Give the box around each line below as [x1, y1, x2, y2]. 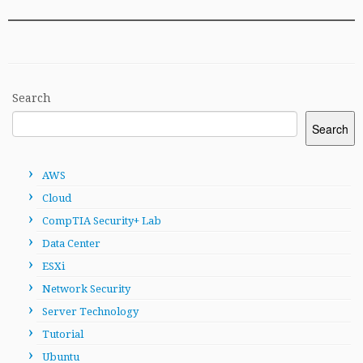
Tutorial [42, 328, 83, 340]
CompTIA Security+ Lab [42, 215, 161, 227]
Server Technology [42, 305, 139, 318]
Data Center [42, 237, 100, 250]
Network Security [42, 283, 130, 295]
